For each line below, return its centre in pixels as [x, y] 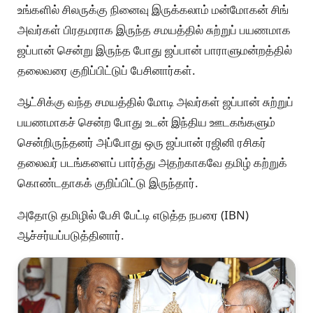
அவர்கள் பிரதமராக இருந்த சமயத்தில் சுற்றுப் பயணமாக [154, 29]
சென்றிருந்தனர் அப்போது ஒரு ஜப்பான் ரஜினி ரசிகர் [142, 143]
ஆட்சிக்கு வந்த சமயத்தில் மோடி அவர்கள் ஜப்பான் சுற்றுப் [155, 102]
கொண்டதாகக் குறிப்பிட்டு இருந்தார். [109, 183]
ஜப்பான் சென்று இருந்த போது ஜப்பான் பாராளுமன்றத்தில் [155, 50]
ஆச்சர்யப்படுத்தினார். [72, 235]
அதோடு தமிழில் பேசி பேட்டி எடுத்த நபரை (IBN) [133, 215]
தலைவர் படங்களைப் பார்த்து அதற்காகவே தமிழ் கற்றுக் [152, 163]
